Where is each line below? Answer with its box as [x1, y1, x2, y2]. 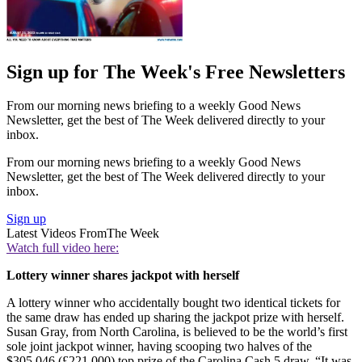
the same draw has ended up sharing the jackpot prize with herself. [6, 310, 344, 325]
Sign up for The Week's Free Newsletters [6, 61, 345, 82]
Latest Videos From [6, 226, 107, 241]
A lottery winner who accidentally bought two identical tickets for [6, 296, 340, 310]
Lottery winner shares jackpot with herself [6, 268, 239, 283]
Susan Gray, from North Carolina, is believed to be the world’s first [6, 325, 347, 339]
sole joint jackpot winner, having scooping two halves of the [6, 339, 312, 354]
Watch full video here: [6, 241, 119, 255]
